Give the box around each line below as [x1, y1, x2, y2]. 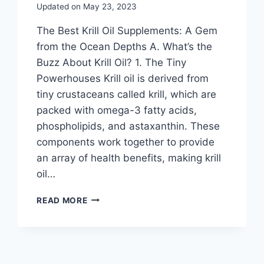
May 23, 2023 [82, 1, 137, 11]
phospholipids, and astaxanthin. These [37, 120, 220, 132]
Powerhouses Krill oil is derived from [37, 72, 209, 84]
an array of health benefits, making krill [37, 151, 222, 164]
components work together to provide [37, 136, 215, 148]
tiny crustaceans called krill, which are [37, 88, 217, 100]
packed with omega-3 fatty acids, [37, 104, 197, 116]
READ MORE [37, 195, 88, 205]
